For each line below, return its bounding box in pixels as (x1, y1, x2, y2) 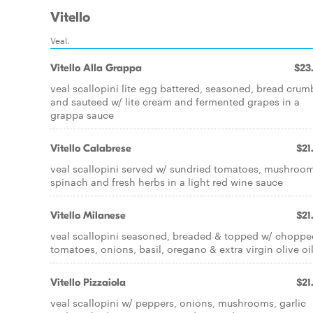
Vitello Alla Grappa (50, 61, 142, 74)
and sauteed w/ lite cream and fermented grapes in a (50, 94, 300, 108)
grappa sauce (50, 108, 114, 122)
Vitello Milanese (50, 209, 126, 221)
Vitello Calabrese (50, 142, 131, 154)
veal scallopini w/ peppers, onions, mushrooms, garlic (50, 296, 306, 310)
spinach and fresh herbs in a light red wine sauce (50, 175, 283, 189)
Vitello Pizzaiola (50, 276, 126, 289)
